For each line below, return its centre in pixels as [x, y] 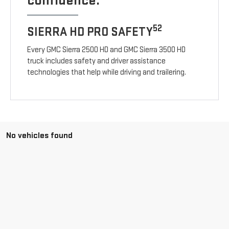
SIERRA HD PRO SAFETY [90, 32]
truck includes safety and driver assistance [97, 61]
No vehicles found [39, 136]
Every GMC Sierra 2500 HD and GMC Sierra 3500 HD [107, 50]
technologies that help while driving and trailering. [107, 73]
